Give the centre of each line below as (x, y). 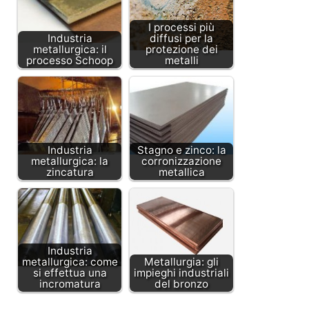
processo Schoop (70, 61)
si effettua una (70, 273)
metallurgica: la (70, 161)
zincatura (70, 172)
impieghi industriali (181, 273)
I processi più (181, 28)
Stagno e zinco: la (181, 150)
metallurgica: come (70, 262)
